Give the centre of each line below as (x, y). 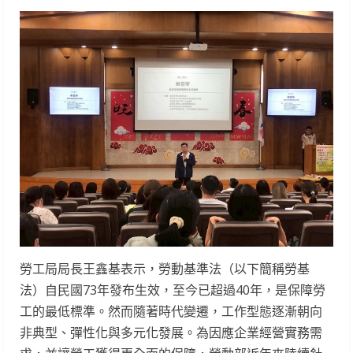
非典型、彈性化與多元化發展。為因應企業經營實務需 (171, 332)
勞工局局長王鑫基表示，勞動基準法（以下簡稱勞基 (165, 268)
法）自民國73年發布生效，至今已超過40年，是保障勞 (173, 290)
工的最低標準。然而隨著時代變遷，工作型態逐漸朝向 (171, 311)
